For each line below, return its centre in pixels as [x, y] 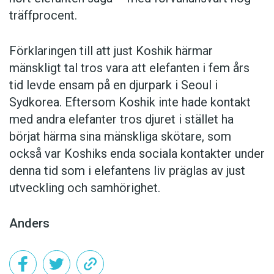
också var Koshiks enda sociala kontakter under [137, 153]
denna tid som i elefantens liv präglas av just [127, 170]
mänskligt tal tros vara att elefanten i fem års [129, 68]
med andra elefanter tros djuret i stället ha [121, 119]
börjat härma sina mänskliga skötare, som [120, 136]
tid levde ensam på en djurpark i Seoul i [113, 85]
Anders [29, 223]
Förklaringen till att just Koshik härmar [111, 50]
